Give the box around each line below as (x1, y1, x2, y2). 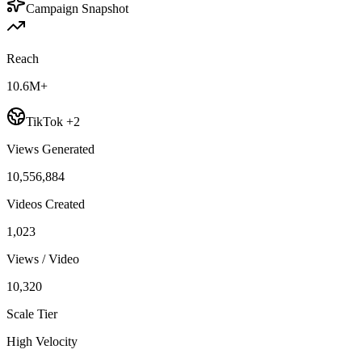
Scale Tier (6, 306, 57, 321)
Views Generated (6, 141, 95, 156)
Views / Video (6, 251, 79, 266)
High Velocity (6, 334, 78, 348)
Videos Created (6, 196, 85, 211)
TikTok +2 (26, 114, 80, 128)
